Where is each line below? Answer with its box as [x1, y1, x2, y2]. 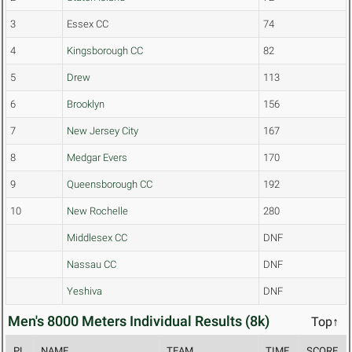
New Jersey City [67, 125, 138, 137]
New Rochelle [67, 205, 128, 218]
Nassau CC [67, 258, 116, 271]
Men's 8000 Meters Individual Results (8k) [8, 313, 269, 330]
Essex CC [67, 18, 108, 31]
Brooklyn [67, 98, 104, 111]
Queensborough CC [67, 178, 152, 191]
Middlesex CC [67, 232, 127, 244]
